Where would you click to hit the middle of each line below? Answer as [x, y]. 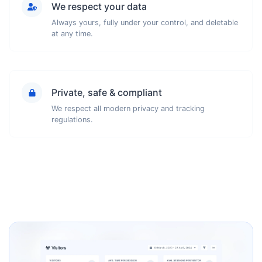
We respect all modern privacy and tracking [128, 108]
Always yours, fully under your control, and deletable [145, 22]
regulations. [72, 119]
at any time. [72, 33]
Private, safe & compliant [107, 92]
